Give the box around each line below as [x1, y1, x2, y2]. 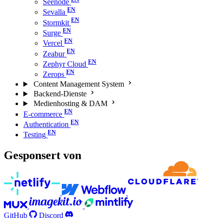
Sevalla [43, 8, 65, 17]
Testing [23, 130, 46, 139]
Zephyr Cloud [43, 59, 86, 68]
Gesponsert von [4, 149, 81, 162]
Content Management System [33, 80, 124, 89]
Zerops [43, 70, 64, 79]
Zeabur [43, 49, 65, 58]
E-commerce [23, 109, 62, 118]
